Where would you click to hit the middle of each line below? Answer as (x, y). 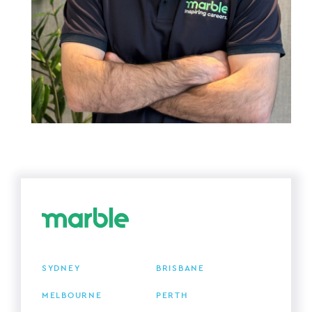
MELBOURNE (72, 296)
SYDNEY (61, 268)
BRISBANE (180, 268)
